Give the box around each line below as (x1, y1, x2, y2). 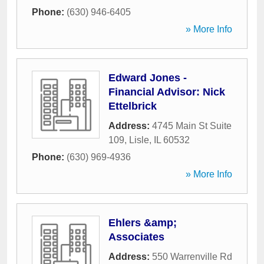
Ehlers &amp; (108, 217, 177, 229)
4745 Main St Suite (152, 121, 232, 131)
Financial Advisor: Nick (108, 86, 225, 98)
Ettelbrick (108, 100, 157, 112)
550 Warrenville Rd (152, 252, 232, 262)
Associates (108, 231, 164, 243)
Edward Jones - (108, 72, 187, 84)
